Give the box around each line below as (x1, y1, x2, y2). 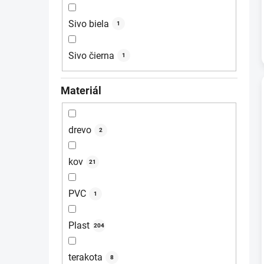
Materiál (61, 84, 101, 97)
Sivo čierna (68, 49, 114, 61)
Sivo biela (68, 18, 109, 29)
